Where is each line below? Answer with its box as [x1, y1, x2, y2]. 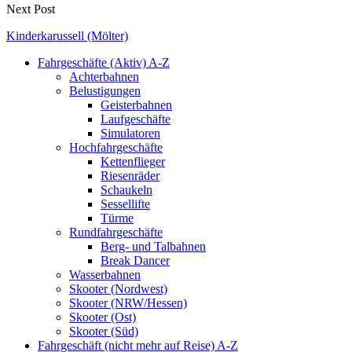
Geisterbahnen [101, 97, 172, 112]
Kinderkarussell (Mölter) [6, 28, 128, 42]
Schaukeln [101, 182, 152, 196]
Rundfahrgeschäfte [69, 225, 163, 239]
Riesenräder [101, 168, 159, 182]
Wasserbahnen [69, 267, 141, 281]
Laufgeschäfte [101, 112, 170, 126]
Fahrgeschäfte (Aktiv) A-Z [38, 55, 170, 69]
